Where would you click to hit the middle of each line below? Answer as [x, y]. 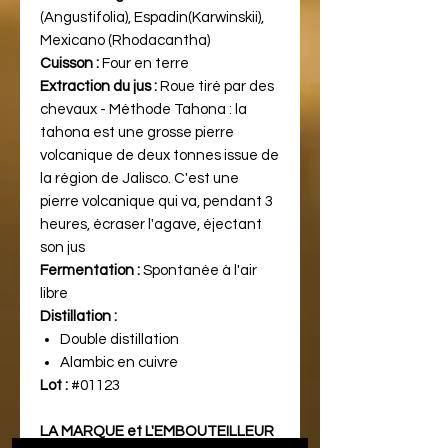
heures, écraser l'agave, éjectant [151, 224]
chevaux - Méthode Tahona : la [143, 109]
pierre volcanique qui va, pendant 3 [156, 201]
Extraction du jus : [98, 86]
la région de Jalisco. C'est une [139, 178]
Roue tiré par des [215, 86]
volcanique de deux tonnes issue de [159, 155]
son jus [62, 247]
